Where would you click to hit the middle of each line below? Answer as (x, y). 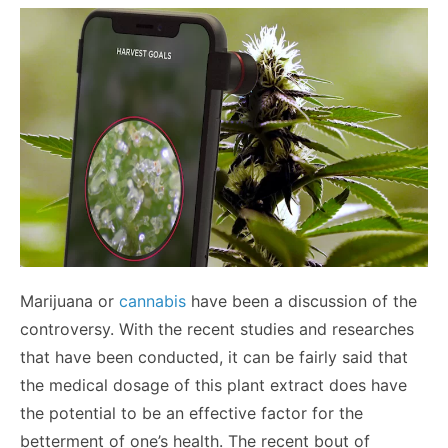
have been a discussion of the (301, 301)
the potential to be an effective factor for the (191, 413)
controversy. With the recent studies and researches (217, 329)
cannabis (152, 301)
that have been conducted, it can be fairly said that (214, 357)
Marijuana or (69, 301)
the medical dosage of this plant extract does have (213, 385)
